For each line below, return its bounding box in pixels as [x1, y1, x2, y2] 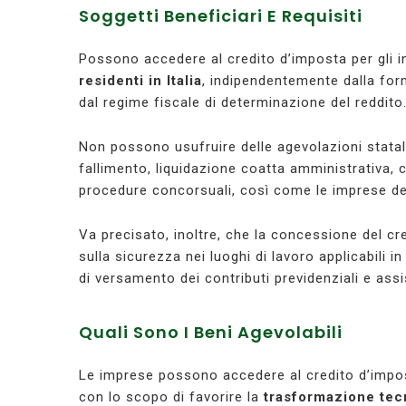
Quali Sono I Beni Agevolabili [79, 321, 343, 344]
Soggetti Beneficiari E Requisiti [79, 5, 362, 28]
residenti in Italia [79, 72, 202, 90]
